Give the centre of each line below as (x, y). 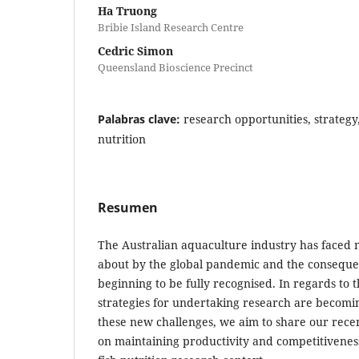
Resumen (128, 207)
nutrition (122, 139)
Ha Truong (127, 10)
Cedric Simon (135, 50)
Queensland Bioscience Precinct (175, 67)
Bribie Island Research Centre (171, 27)
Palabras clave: (141, 119)
